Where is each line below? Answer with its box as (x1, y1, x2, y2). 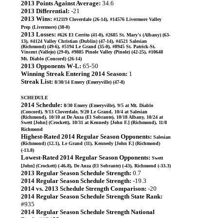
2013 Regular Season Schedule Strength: (21, 169, 131, 177)
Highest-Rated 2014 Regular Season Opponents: (21, 133, 152, 140)
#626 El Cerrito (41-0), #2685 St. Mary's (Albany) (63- (57, 32, 170, 37)
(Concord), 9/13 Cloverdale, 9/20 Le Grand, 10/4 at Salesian (21, 109, 147, 114)
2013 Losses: (21, 31, 56, 38)
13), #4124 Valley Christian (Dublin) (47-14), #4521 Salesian (21, 38, 147, 44)
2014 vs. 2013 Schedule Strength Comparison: (21, 185, 146, 192)
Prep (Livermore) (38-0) (21, 24, 70, 30)
